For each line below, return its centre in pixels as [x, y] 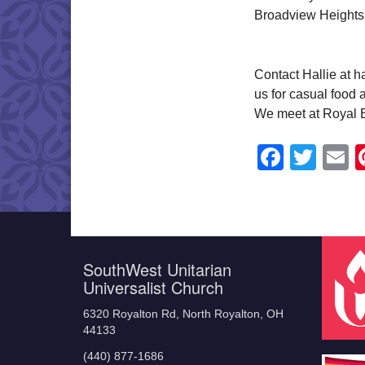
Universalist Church [153, 287]
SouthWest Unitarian [157, 269]
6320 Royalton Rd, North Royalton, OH [183, 314]
